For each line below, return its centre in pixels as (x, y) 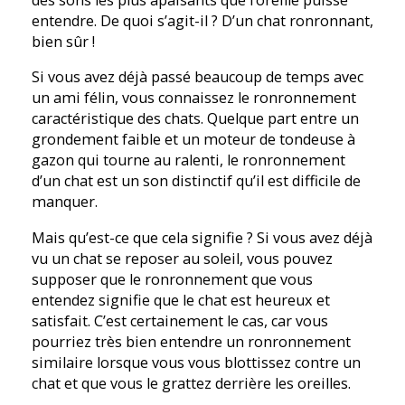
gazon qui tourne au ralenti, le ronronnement (188, 160)
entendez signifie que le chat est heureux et (181, 300)
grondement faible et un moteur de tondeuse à (193, 140)
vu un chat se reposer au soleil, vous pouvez (182, 258)
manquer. (65, 202)
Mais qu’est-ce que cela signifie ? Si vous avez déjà (202, 237)
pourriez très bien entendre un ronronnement (191, 341)
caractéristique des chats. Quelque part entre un (195, 119)
